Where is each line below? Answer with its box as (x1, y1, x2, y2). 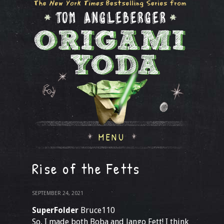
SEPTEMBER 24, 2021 (32, 190, 83, 196)
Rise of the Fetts (32, 158, 140, 178)
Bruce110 (78, 205, 115, 215)
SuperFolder (32, 205, 78, 215)
